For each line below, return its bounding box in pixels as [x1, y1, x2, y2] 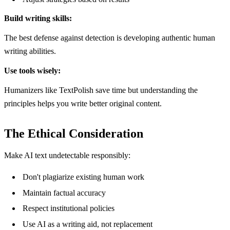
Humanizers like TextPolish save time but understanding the [4, 86, 198, 94]
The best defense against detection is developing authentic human [4, 33, 215, 42]
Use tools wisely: [4, 66, 61, 75]
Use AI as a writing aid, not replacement [23, 219, 152, 228]
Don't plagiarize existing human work [23, 172, 144, 181]
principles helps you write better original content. [4, 99, 162, 108]
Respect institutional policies [23, 204, 114, 213]
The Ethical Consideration [4, 127, 143, 140]
